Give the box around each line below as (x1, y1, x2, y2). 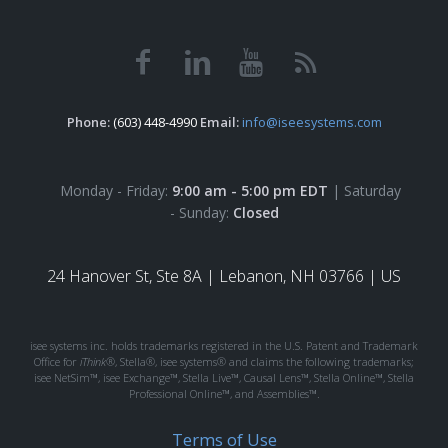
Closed (232, 203, 279, 223)
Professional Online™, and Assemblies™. (128, 386, 320, 402)
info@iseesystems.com (241, 113, 382, 132)
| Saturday (327, 181, 401, 201)
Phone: (66, 113, 110, 132)
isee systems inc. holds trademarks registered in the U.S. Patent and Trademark (30, 338, 418, 354)
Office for (34, 354, 80, 370)
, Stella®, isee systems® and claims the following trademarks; (115, 354, 414, 370)
